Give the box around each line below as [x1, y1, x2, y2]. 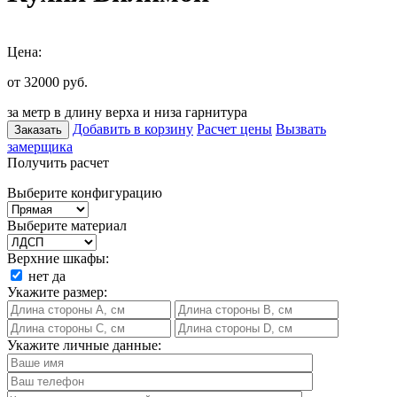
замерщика [7, 138, 73, 154]
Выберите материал [7, 217, 127, 233]
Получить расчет [7, 154, 109, 170]
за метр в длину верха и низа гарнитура [7, 104, 247, 120]
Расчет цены [197, 121, 272, 136]
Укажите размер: [7, 284, 107, 300]
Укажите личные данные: [7, 337, 161, 353]
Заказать [14, 122, 62, 136]
